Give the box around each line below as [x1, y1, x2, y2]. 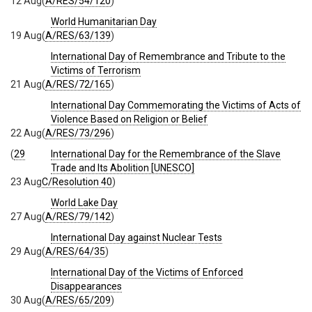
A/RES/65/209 [45, 295, 111, 306]
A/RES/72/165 [45, 79, 111, 91]
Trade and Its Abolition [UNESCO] [51, 162, 194, 174]
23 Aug [10, 176, 42, 188]
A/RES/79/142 [45, 211, 111, 223]
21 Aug [10, 79, 42, 91]
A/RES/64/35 [45, 246, 105, 258]
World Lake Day [51, 197, 118, 209]
